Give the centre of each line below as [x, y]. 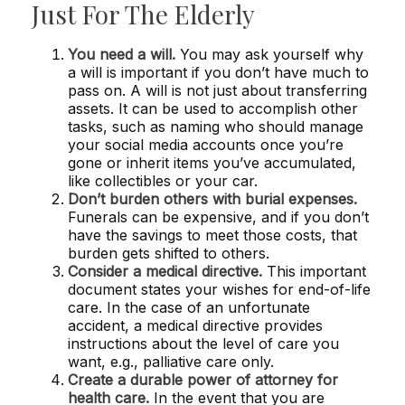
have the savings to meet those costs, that [212, 235]
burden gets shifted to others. [169, 254]
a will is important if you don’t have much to [218, 73]
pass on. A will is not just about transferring [217, 91]
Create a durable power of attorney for [203, 380]
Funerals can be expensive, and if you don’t [218, 217]
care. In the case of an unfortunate [189, 308]
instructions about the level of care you [203, 344]
